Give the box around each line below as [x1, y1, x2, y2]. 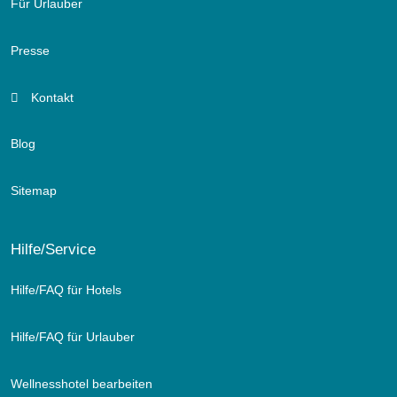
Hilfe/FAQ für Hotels [11, 283, 121, 298]
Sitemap [11, 183, 57, 198]
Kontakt [27, 90, 74, 105]
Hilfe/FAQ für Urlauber [11, 330, 135, 345]
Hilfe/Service [11, 240, 96, 259]
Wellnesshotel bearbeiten [11, 377, 152, 392]
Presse [11, 43, 50, 58]
